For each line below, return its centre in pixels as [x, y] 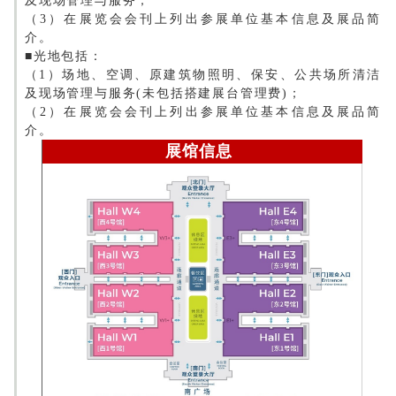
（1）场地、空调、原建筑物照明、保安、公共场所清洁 [203, 74]
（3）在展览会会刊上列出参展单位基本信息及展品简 [203, 19]
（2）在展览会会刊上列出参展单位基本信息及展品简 [203, 111]
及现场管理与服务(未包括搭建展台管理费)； [164, 93]
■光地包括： [64, 56]
